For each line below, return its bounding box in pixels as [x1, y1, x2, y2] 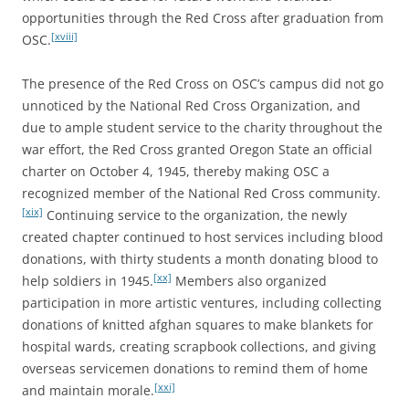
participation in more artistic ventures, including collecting [22, 293, 382, 311]
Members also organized [172, 271, 327, 289]
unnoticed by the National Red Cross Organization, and [22, 96, 361, 114]
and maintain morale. [22, 381, 154, 399]
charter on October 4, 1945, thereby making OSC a [22, 162, 330, 180]
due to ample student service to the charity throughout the [22, 118, 383, 136]
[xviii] [51, 29, 78, 43]
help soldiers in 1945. [22, 271, 153, 289]
